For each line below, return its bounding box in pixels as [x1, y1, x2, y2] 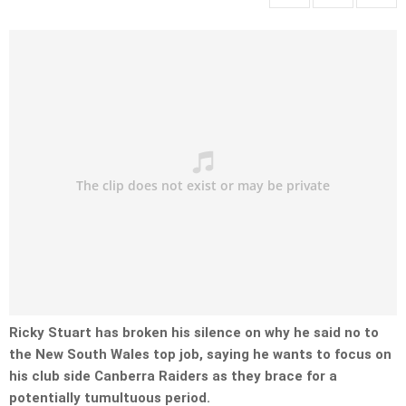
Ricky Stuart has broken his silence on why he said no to [9, 324, 379, 342]
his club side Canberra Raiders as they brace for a [9, 368, 337, 385]
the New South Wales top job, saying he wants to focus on [9, 346, 391, 363]
